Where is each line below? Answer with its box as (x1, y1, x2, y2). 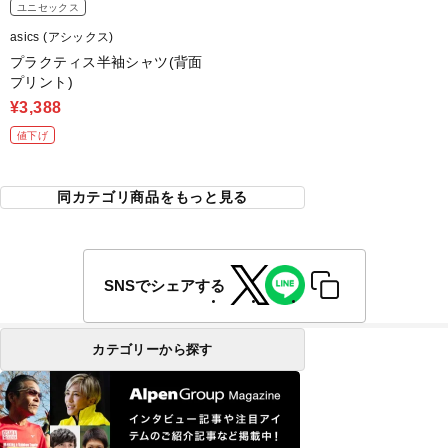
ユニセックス (17, 2, 79, 14)
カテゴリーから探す (92, 342, 213, 358)
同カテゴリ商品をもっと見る (56, 189, 249, 206)
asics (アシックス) (10, 30, 114, 45)
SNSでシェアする (103, 276, 225, 294)
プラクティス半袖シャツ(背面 (10, 54, 203, 71)
